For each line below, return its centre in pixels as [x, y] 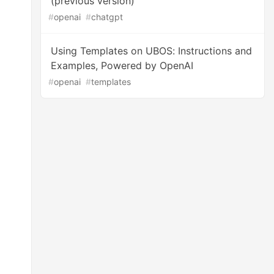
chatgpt [107, 17]
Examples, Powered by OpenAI [122, 65]
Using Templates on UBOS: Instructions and [152, 51]
